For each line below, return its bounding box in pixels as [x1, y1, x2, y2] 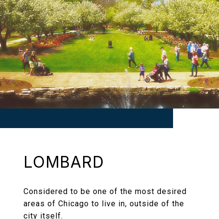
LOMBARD [23, 153, 104, 172]
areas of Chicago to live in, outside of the [23, 199, 184, 209]
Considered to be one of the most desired [23, 187, 187, 197]
